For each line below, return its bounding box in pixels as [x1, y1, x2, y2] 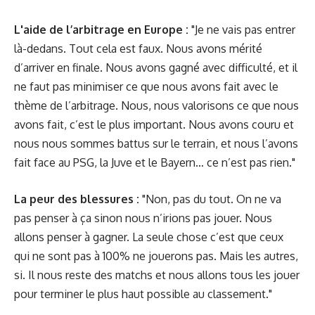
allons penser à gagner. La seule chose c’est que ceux [14, 230, 283, 244]
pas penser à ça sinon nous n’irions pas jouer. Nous [14, 211, 272, 225]
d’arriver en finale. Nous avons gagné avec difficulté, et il [14, 60, 297, 75]
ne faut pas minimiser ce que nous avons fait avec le [14, 79, 278, 94]
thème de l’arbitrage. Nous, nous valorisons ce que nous [14, 98, 299, 112]
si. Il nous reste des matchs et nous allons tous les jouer [14, 268, 300, 282]
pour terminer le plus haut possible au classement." [14, 287, 272, 301]
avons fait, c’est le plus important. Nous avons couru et [14, 117, 294, 131]
